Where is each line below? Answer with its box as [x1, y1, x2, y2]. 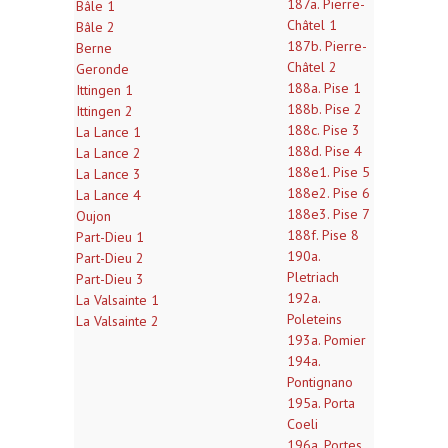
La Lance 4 [76, 186, 141, 204]
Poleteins [287, 310, 342, 328]
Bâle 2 [76, 18, 115, 36]
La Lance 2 [76, 144, 141, 162]
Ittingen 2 [76, 102, 133, 120]
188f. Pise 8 [287, 226, 359, 244]
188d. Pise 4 [287, 142, 362, 160]
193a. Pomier [287, 331, 366, 349]
